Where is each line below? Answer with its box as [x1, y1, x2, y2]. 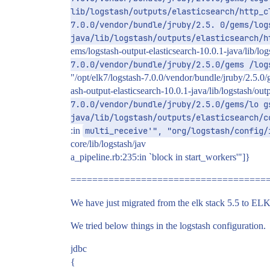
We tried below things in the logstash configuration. [71, 221, 266, 231]
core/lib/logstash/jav [71, 139, 146, 149]
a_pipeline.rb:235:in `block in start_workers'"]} [71, 152, 250, 162]
